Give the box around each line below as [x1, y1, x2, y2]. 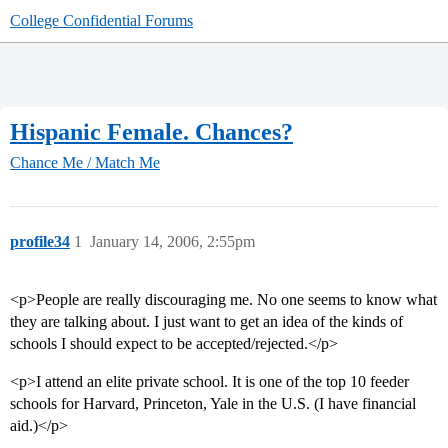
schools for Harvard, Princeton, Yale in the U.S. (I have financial [10, 395, 416, 413]
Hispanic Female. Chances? [10, 118, 293, 145]
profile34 [10, 233, 70, 251]
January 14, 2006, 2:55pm [90, 233, 255, 251]
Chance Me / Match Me [10, 154, 160, 172]
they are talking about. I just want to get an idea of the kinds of [10, 313, 403, 331]
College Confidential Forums [10, 12, 193, 29]
